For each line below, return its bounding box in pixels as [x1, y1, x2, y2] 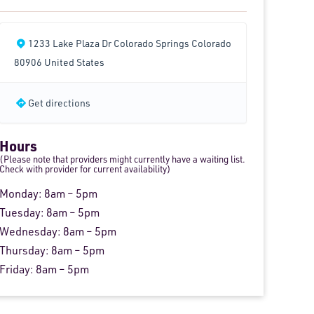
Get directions [27, 97, 90, 109]
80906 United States [14, 56, 105, 69]
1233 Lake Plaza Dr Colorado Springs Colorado [27, 37, 231, 50]
